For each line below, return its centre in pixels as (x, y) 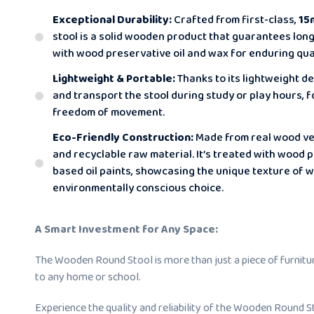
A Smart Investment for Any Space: (127, 229)
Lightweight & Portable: (114, 78)
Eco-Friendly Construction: (123, 137)
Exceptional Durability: (112, 20)
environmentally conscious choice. (138, 188)
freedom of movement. (109, 112)
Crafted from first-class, (235, 20)
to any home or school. (88, 277)
